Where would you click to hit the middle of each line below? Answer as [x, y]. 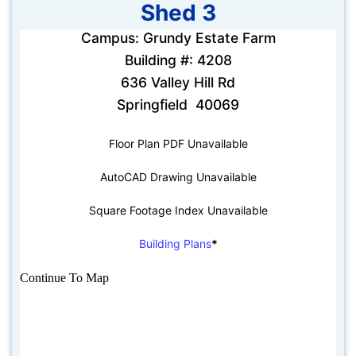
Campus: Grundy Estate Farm [178, 37]
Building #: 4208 [178, 60]
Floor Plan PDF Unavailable [178, 143]
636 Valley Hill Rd [178, 82]
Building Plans [175, 243]
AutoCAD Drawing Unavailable [178, 176]
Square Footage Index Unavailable [178, 210]
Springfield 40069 [178, 104]
